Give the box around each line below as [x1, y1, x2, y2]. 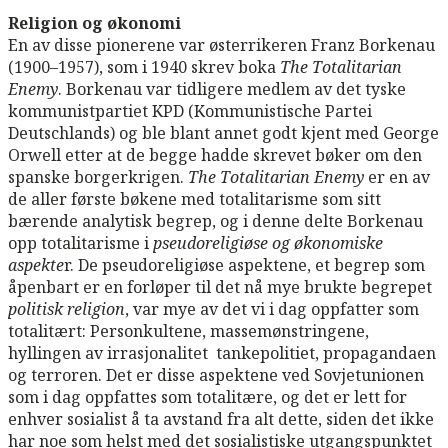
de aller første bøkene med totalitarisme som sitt [8, 187, 381, 210]
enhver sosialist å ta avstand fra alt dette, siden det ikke [8, 407, 434, 430]
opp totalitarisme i [8, 231, 153, 254]
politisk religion [8, 297, 125, 320]
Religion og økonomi [8, 11, 181, 34]
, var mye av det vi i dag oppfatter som [125, 297, 419, 320]
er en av [368, 165, 430, 188]
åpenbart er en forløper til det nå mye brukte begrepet [8, 275, 432, 298]
